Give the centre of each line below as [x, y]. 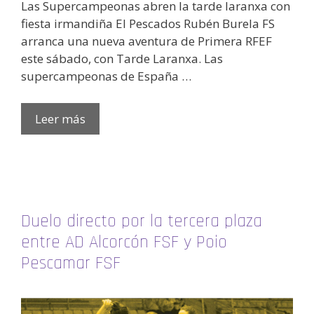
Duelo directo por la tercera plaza [142, 221]
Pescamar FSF [71, 263]
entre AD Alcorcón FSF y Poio [124, 242]
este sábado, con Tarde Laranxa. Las [122, 59]
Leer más [60, 118]
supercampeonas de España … [106, 76]
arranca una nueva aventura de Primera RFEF [146, 41]
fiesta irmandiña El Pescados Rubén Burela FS [148, 24]
